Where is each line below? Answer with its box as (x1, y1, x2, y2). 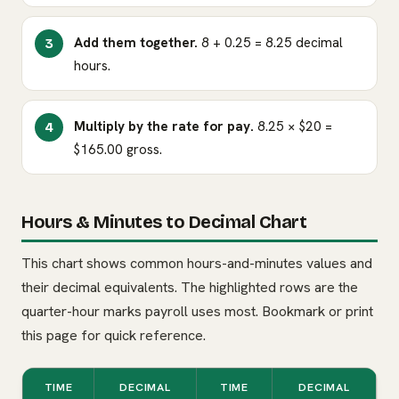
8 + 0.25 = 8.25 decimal (198, 34, 343, 53)
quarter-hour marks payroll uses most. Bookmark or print (21, 302, 373, 322)
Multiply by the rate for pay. (74, 118, 254, 136)
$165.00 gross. (74, 141, 162, 159)
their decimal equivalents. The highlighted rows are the (21, 278, 358, 297)
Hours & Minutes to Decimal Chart (21, 211, 306, 233)
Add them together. (74, 34, 198, 53)
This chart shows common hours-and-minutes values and (21, 254, 372, 273)
